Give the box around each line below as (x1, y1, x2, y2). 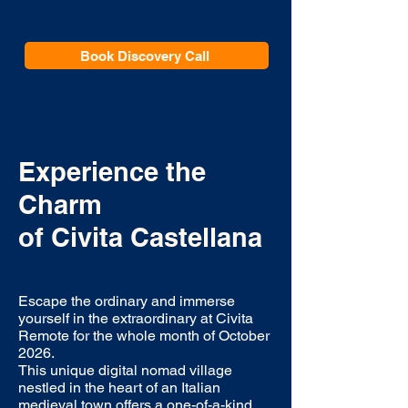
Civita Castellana (51, 221, 262, 253)
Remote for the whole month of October (18, 327, 270, 344)
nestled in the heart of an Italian (18, 379, 220, 396)
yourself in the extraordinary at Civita (18, 310, 253, 327)
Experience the (18, 156, 206, 188)
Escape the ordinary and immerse (18, 292, 235, 310)
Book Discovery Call (80, 47, 209, 64)
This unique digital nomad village (18, 362, 232, 379)
